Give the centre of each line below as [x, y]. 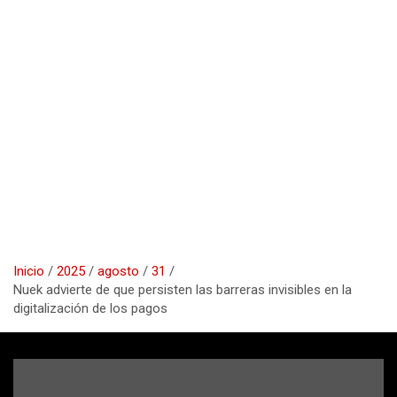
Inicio [29, 271]
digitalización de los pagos [90, 308]
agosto [118, 271]
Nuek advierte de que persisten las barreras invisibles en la [183, 289]
